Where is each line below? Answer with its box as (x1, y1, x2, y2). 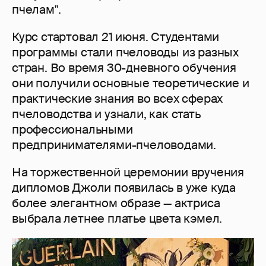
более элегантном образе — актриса (12, 195, 220, 211)
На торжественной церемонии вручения (12, 164, 244, 180)
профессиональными (12, 122, 133, 138)
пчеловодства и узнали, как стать (12, 106, 201, 122)
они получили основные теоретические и (12, 75, 249, 91)
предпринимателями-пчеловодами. (12, 137, 216, 153)
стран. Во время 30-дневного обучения (12, 60, 236, 76)
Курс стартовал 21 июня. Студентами (12, 29, 220, 45)
